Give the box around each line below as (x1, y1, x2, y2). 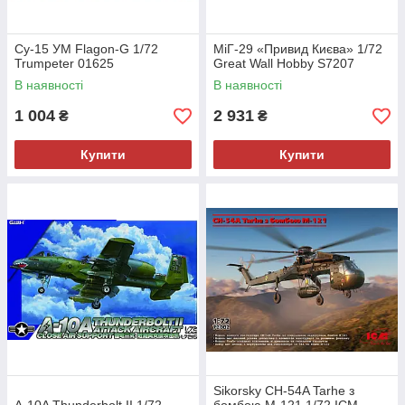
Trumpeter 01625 (14, 56, 114, 71)
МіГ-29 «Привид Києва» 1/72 (213, 42, 382, 57)
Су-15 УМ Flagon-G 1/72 (14, 42, 158, 57)
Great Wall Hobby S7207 (213, 56, 354, 71)
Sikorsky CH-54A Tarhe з (213, 383, 354, 399)
